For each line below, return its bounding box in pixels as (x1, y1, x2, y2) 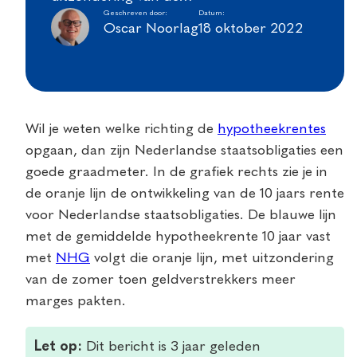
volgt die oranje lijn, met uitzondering (90, 251, 334, 266)
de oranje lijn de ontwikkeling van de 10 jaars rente (25, 186, 344, 202)
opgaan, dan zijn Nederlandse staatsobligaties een (25, 143, 343, 159)
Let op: (34, 339, 83, 354)
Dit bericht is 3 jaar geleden (82, 339, 261, 354)
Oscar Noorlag (104, 22, 198, 37)
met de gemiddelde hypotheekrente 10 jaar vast (25, 229, 331, 245)
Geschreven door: (104, 10, 167, 18)
